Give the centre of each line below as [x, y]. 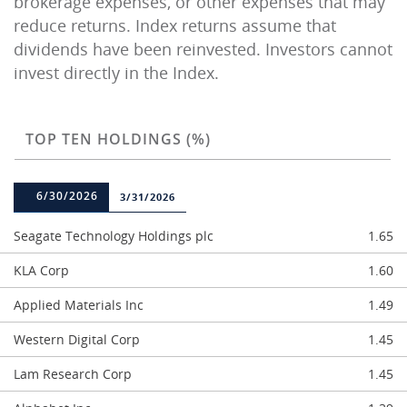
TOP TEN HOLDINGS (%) [118, 139]
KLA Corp [41, 270]
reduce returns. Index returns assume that [175, 25]
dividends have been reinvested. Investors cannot [203, 49]
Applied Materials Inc [79, 305]
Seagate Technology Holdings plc [114, 236]
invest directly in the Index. [116, 73]
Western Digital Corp [77, 339]
